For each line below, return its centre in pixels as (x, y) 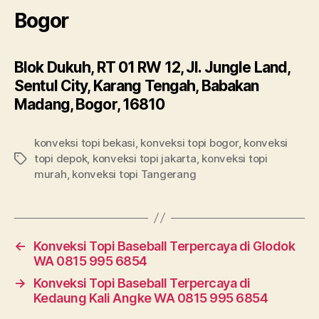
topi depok (61, 158)
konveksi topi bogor (189, 142)
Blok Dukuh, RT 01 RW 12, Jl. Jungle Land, (152, 67)
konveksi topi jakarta (144, 158)
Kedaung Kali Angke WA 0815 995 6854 (151, 298)
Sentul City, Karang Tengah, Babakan (137, 85)
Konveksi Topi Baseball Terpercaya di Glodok (164, 246)
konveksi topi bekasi (85, 142)
